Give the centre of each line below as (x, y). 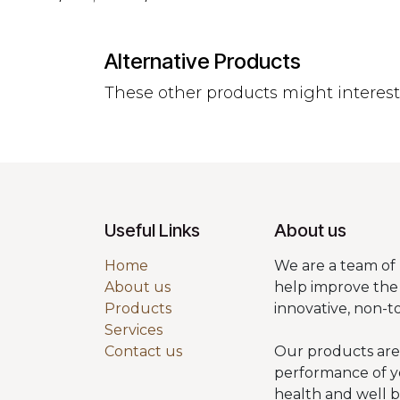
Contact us (143, 352)
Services (133, 330)
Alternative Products (203, 61)
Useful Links (152, 231)
